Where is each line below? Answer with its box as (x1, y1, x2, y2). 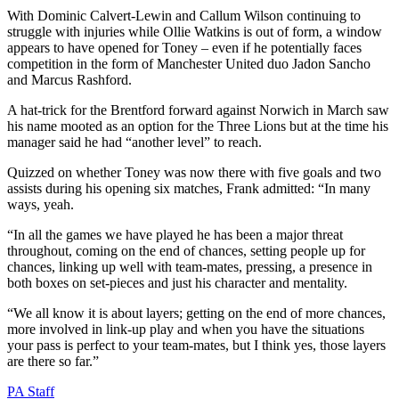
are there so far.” (7, 353, 99, 369)
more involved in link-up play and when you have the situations (7, 321, 364, 337)
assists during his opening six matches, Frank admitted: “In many (7, 180, 370, 196)
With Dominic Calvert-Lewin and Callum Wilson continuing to (7, 7, 361, 23)
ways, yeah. (7, 196, 74, 212)
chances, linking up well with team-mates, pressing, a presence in (7, 258, 372, 274)
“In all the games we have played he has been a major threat (7, 226, 343, 242)
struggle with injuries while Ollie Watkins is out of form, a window (7, 23, 382, 39)
